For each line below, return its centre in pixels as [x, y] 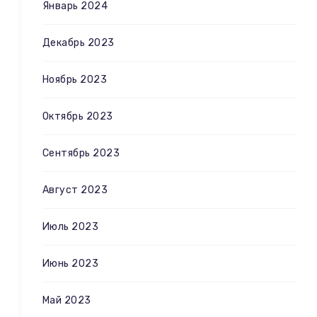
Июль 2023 [71, 226]
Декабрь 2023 [79, 42]
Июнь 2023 [71, 263]
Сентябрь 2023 [81, 153]
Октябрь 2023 [78, 116]
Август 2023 [75, 190]
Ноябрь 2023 [75, 79]
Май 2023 [67, 300]
